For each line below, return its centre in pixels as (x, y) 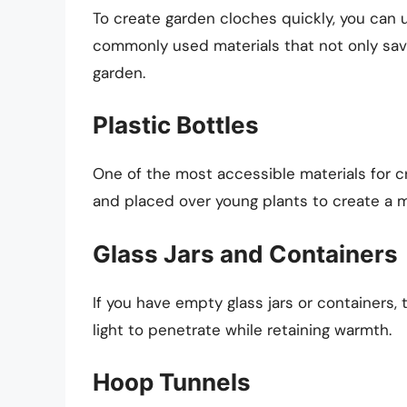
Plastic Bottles (176, 125)
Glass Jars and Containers (245, 253)
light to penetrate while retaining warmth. (242, 329)
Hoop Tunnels (172, 382)
